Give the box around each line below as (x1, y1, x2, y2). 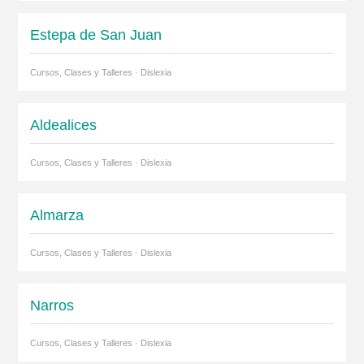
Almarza (29, 207, 84, 223)
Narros (29, 297, 74, 314)
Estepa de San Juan (29, 27, 162, 43)
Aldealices (29, 117, 97, 133)
